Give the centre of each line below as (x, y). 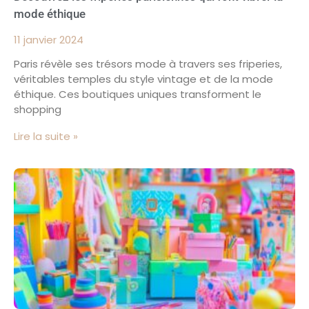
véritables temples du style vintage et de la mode (143, 79)
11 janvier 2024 (49, 39)
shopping (38, 109)
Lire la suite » (46, 136)
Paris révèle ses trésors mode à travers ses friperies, (148, 63)
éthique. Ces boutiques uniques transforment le (138, 94)
